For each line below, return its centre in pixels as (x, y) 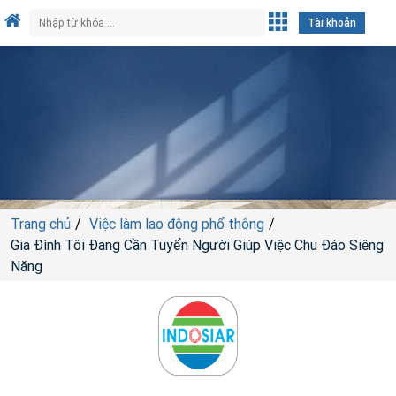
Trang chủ (41, 224)
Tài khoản (332, 23)
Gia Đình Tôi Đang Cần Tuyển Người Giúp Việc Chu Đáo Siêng (197, 245)
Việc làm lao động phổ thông (177, 224)
